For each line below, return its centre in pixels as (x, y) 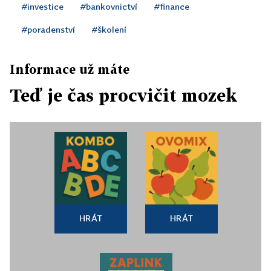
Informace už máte (70, 69)
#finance (172, 6)
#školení (109, 29)
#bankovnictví (109, 6)
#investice (43, 6)
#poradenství (48, 29)
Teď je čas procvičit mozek (123, 95)
